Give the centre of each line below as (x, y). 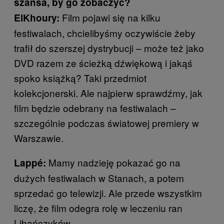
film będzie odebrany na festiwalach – (95, 108)
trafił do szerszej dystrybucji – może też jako (109, 48)
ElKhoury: (37, 18)
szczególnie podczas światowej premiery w (106, 123)
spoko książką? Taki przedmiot (80, 78)
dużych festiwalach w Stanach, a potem (99, 178)
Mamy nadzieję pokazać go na (113, 162)
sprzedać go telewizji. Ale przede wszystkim (108, 193)
